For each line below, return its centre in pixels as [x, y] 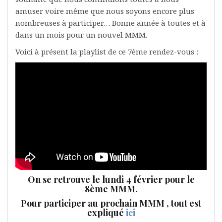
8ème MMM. [111, 189]
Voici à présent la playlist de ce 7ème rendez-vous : [107, 52]
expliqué [106, 213]
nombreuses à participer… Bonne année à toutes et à [111, 23]
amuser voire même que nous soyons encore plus [105, 11]
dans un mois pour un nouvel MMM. [81, 35]
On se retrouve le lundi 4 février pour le [111, 180]
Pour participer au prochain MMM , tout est [111, 203]
